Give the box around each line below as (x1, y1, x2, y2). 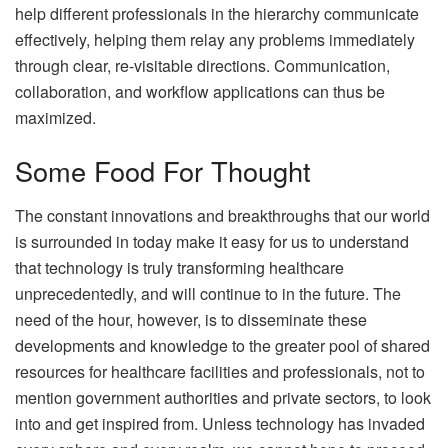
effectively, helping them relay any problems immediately (15, 27, 415, 51)
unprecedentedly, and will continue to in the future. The (15, 282, 401, 306)
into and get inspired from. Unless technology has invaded (15, 412, 425, 436)
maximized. (15, 105, 96, 129)
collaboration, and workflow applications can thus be (15, 79, 385, 103)
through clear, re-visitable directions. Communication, (15, 53, 390, 77)
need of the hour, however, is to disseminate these (15, 308, 367, 332)
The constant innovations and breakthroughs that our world (15, 204, 430, 228)
